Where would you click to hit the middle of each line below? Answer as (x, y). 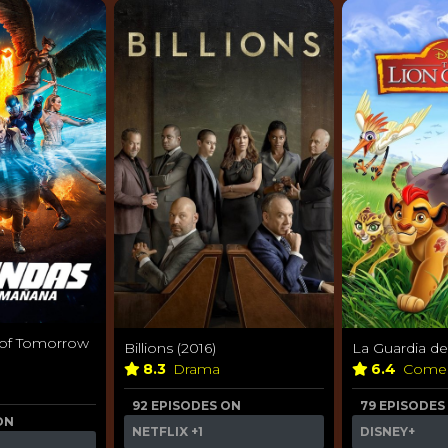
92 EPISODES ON (186, 405)
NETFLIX (160, 431)
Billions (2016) (170, 347)
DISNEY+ (387, 431)
